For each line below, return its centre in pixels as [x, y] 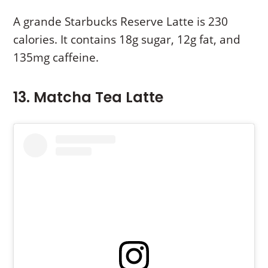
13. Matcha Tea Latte [89, 97]
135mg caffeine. [56, 57]
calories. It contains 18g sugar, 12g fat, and [127, 39]
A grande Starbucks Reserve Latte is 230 [121, 21]
